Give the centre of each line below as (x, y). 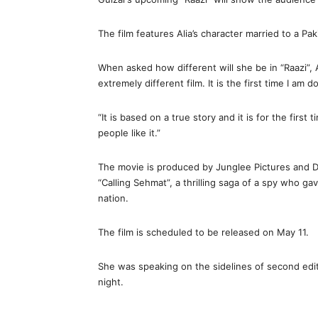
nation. (113, 198)
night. (111, 282)
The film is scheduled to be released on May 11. (203, 232)
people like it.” (129, 133)
